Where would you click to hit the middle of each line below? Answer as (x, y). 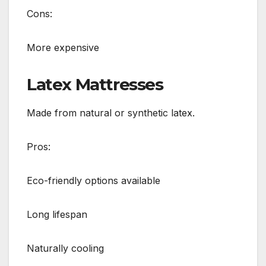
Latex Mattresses (95, 84)
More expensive (63, 47)
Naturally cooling (65, 248)
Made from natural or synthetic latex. (111, 113)
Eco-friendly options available (94, 181)
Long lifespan (57, 215)
